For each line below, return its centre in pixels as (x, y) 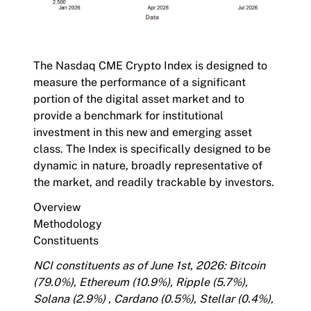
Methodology (68, 224)
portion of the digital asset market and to (139, 99)
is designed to (230, 65)
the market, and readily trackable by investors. (154, 182)
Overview (57, 207)
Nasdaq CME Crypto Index (124, 65)
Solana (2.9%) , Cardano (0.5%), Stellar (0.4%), (153, 299)
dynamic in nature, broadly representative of (148, 165)
